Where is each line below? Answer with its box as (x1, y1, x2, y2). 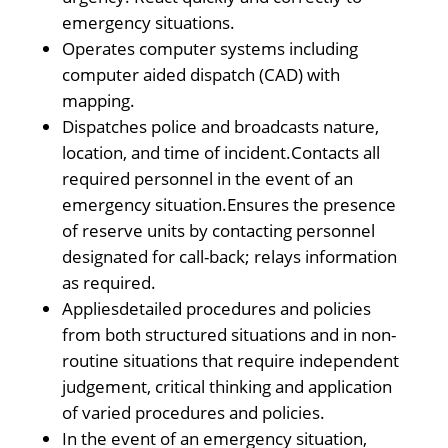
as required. (61, 271, 156, 294)
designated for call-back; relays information (61, 245, 397, 268)
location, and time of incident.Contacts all (61, 141, 380, 164)
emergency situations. (61, 11, 235, 34)
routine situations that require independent (61, 349, 399, 372)
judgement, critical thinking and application (61, 375, 392, 398)
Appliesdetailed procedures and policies (61, 297, 371, 320)
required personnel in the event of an (61, 167, 353, 190)
